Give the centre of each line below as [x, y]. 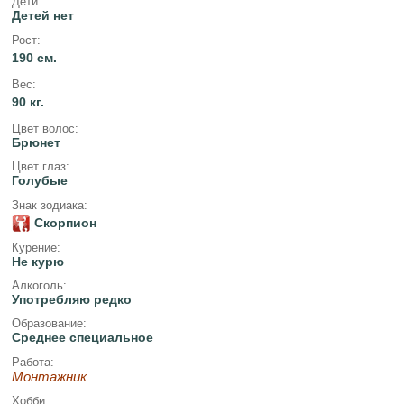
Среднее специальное [82, 338]
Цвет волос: [45, 129]
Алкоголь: [39, 286]
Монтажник [49, 376]
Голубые [39, 181]
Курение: [36, 247]
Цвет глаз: [40, 167]
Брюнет [36, 143]
